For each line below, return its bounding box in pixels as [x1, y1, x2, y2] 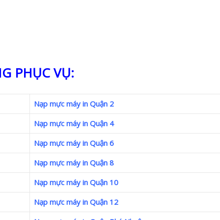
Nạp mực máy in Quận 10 [34, 177, 118, 188]
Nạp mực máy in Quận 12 [34, 197, 118, 207]
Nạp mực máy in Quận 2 [34, 99, 114, 109]
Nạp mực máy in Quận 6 [34, 138, 114, 148]
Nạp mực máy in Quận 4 [34, 118, 114, 129]
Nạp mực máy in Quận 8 [34, 158, 114, 168]
